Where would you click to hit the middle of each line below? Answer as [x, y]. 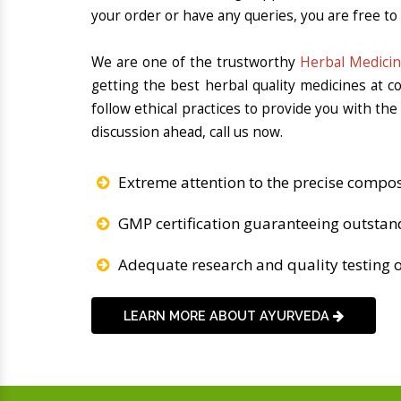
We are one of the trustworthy [196, 63]
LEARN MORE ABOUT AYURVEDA [229, 315]
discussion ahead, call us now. [187, 132]
